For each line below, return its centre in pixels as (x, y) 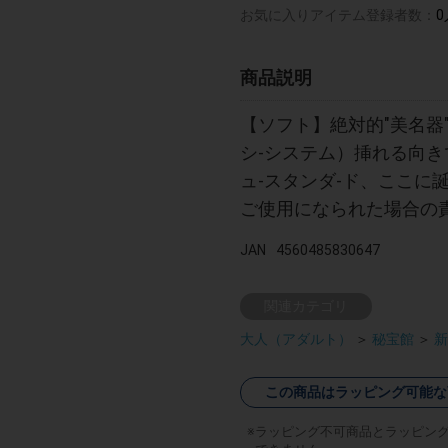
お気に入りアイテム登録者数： (338, 14)
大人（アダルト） (296, 338)
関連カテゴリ (306, 305)
